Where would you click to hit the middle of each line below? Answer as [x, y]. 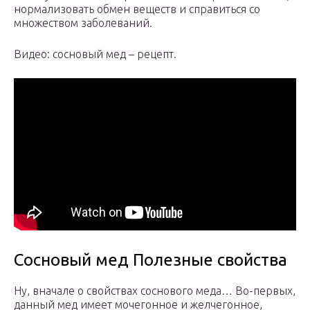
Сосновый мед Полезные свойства [151, 260]
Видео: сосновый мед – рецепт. [95, 54]
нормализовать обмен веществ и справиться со [137, 9]
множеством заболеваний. [83, 23]
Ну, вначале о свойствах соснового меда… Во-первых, [155, 291]
